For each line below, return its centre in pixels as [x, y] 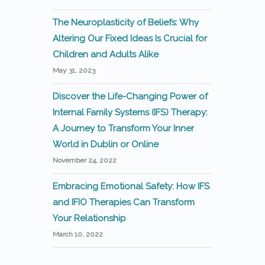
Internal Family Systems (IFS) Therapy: [130, 112]
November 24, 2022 [85, 160]
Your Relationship [89, 218]
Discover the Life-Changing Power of [130, 96]
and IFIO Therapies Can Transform [124, 202]
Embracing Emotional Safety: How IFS [131, 186]
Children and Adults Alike [106, 54]
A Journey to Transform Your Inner [123, 128]
